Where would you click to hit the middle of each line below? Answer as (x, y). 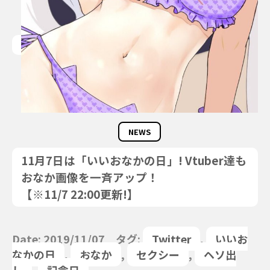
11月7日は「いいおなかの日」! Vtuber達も (134, 160)
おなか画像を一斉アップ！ (90, 177)
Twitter (171, 239)
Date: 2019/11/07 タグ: (77, 239)
